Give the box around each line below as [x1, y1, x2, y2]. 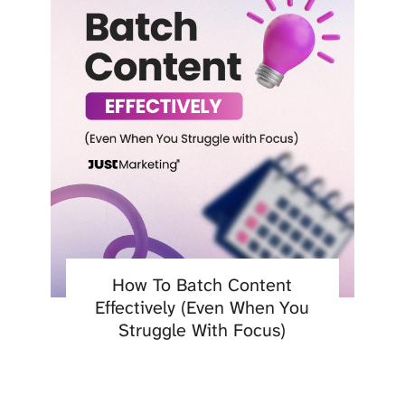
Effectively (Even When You [95, 296, 310, 320]
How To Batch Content [112, 273, 293, 297]
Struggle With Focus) [118, 318, 287, 343]
